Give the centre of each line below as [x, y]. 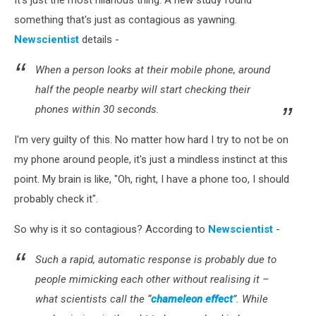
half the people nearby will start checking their [143, 90]
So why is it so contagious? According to [111, 230]
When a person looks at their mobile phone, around [153, 70]
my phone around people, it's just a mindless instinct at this [151, 160]
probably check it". [56, 199]
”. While [250, 299]
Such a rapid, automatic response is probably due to [156, 260]
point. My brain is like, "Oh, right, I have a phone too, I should [152, 180]
